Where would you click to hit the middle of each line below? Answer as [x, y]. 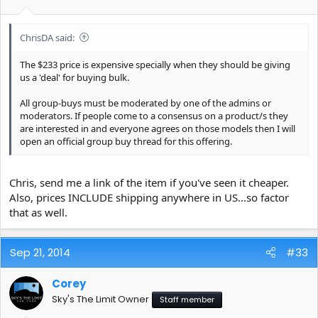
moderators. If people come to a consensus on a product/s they [154, 115]
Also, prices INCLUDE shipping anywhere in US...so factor [149, 198]
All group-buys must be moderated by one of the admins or [146, 103]
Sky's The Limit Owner [100, 300]
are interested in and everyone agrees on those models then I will [158, 128]
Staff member [187, 300]
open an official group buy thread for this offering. [126, 141]
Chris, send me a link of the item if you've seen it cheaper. [149, 183]
